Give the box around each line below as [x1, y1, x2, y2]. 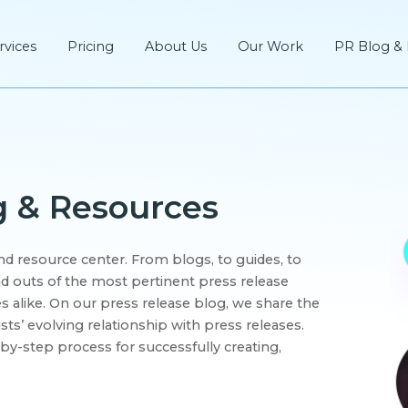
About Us [145, 37, 207, 55]
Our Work [238, 37, 303, 55]
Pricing [67, 37, 114, 55]
